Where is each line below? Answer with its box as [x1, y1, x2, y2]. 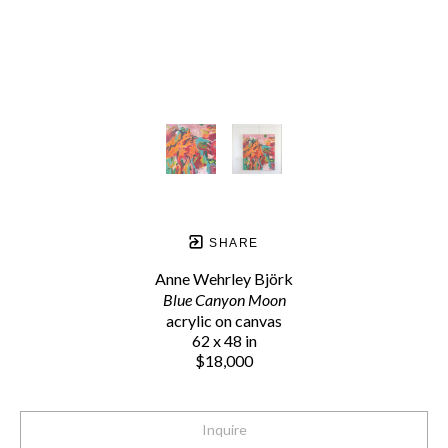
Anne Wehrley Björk [155, 269, 293, 289]
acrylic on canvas [166, 311, 282, 331]
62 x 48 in [191, 331, 257, 351]
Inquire [201, 421, 247, 439]
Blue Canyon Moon [162, 290, 286, 310]
